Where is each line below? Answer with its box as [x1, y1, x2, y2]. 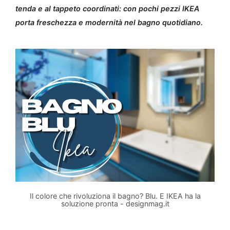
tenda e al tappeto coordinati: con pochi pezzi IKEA [15, 4, 199, 13]
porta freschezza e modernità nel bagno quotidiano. [15, 18, 203, 27]
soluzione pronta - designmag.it [61, 199, 169, 208]
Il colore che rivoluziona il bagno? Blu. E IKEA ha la [29, 191, 201, 200]
